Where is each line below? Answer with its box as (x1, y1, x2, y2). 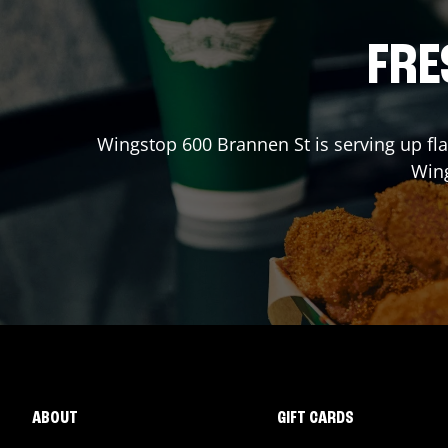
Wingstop (96, 132, 182, 156)
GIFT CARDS (276, 409, 354, 427)
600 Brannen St (181, 132, 310, 156)
